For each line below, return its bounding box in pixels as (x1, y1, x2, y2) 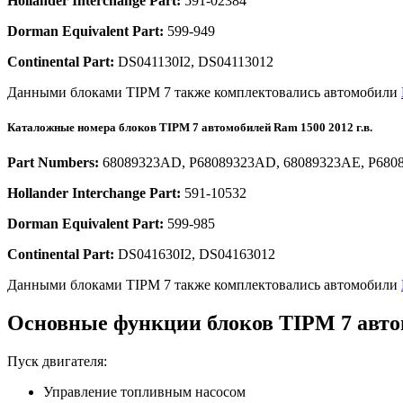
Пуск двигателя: (7, 353, 107, 369)
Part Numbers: (7, 154, 99, 170)
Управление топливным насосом (43, 383, 246, 399)
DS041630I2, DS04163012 (114, 246, 275, 262)
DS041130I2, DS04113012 (114, 53, 273, 69)
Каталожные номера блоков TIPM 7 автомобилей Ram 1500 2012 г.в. (7, 120, 372, 134)
